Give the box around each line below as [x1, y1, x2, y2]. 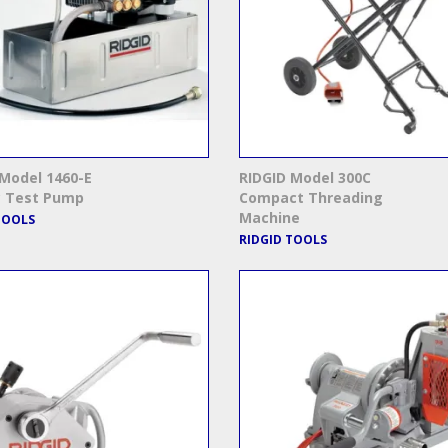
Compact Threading [239, 188, 383, 208]
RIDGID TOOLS [239, 231, 327, 249]
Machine [239, 208, 300, 228]
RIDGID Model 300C [239, 168, 371, 188]
